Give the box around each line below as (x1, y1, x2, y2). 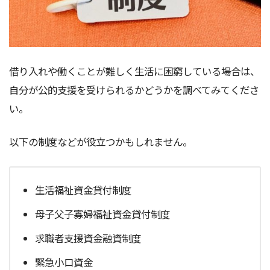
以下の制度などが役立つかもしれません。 (9, 134, 192, 149)
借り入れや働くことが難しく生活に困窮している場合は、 (9, 63, 260, 78)
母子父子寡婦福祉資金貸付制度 (35, 206, 171, 221)
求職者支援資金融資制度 (35, 230, 142, 245)
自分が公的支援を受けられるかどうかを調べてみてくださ (9, 82, 259, 97)
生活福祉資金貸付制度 (35, 182, 132, 197)
